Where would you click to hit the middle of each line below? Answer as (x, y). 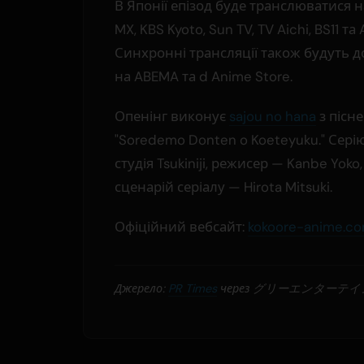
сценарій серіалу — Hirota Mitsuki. (223, 187)
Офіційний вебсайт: (181, 227)
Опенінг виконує (172, 117)
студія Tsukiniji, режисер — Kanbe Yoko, (238, 164)
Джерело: (141, 289)
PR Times (193, 289)
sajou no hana (273, 117)
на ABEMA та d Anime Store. (204, 77)
